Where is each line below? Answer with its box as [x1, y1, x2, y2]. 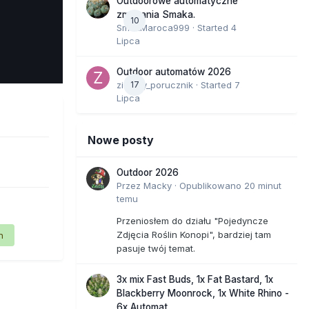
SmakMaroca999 [117, 21, 190, 33]
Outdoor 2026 [117, 166, 179, 178]
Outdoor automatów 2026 [117, 66, 231, 77]
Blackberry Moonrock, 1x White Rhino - [117, 287, 289, 299]
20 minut [244, 179, 281, 191]
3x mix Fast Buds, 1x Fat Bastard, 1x [117, 273, 273, 285]
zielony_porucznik [117, 79, 193, 90]
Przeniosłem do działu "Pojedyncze [117, 215, 268, 226]
